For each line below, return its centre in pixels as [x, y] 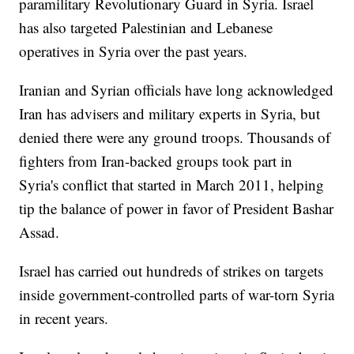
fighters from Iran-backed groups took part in [156, 160]
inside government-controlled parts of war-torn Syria [177, 294]
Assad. [40, 232]
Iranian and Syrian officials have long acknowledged [177, 89]
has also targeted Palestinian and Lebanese [146, 27]
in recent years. [64, 318]
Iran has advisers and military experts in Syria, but [170, 113]
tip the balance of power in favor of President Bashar [177, 208]
